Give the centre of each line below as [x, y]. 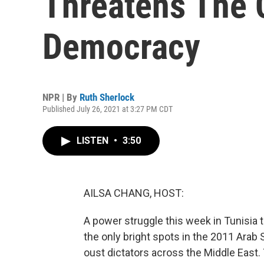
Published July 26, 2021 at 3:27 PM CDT [108, 109]
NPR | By [61, 97]
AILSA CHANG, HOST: [134, 193]
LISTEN [94, 141]
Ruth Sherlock [107, 97]
